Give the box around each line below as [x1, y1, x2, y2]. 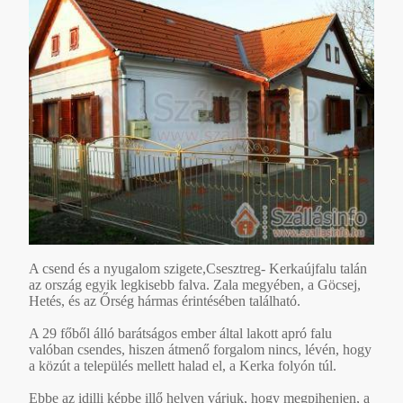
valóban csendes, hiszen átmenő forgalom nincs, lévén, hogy [29, 341, 372, 357]
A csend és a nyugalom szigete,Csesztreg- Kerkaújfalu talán [29, 260, 367, 276]
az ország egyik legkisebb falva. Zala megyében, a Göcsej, [29, 276, 361, 292]
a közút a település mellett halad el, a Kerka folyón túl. [29, 357, 336, 373]
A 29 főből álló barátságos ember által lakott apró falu [29, 325, 332, 341]
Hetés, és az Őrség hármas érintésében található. [29, 292, 300, 309]
